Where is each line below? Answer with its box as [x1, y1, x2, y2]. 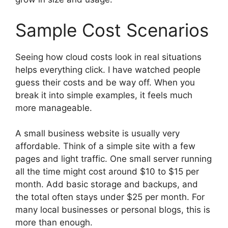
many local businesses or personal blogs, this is [15, 205, 210, 215]
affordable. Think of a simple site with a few [15, 141, 195, 151]
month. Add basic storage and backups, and [15, 179, 198, 189]
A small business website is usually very [15, 128, 180, 138]
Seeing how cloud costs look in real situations [15, 51, 202, 62]
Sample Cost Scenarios [15, 19, 209, 41]
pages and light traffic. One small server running [15, 154, 212, 164]
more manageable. [15, 102, 92, 113]
